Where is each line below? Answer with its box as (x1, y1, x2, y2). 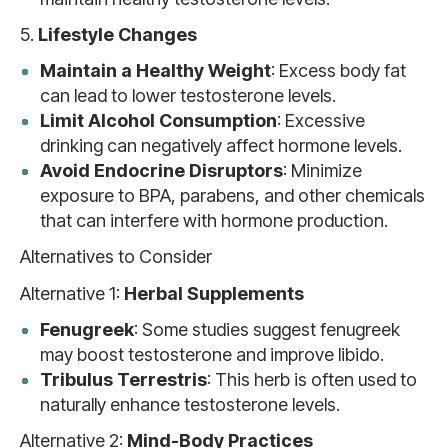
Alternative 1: (20, 283, 124, 304)
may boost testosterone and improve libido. (40, 344, 384, 365)
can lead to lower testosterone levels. (40, 85, 336, 106)
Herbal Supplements (124, 283, 304, 304)
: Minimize (283, 160, 362, 181)
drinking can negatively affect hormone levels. (40, 135, 402, 156)
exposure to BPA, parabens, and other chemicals (40, 185, 425, 206)
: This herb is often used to (207, 369, 417, 390)
